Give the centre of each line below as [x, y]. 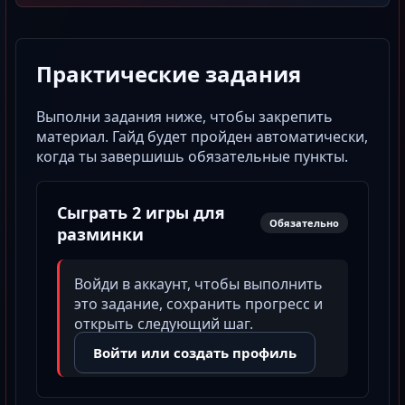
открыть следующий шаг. [164, 323]
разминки [100, 234]
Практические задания [169, 73]
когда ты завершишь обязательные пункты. [192, 156]
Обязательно [304, 223]
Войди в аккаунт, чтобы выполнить [198, 283]
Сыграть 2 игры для [141, 212]
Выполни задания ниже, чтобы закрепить [184, 116]
